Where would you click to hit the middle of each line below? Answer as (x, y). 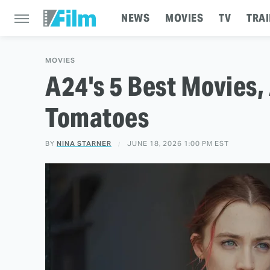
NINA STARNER (84, 143)
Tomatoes (97, 118)
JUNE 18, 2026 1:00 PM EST (178, 143)
